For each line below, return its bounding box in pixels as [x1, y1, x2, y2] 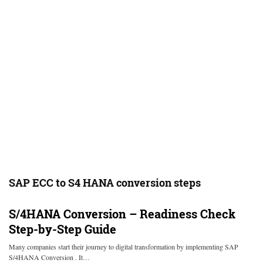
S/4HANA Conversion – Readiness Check [9, 206, 235, 221]
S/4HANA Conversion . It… [9, 252, 90, 262]
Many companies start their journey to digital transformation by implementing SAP [9, 242, 238, 251]
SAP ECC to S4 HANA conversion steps [9, 176, 201, 190]
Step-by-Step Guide [9, 221, 116, 237]
